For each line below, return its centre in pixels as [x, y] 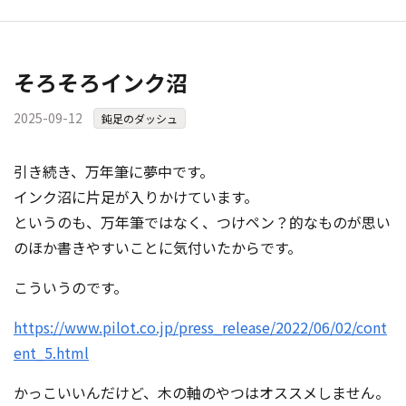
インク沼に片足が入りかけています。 [136, 197]
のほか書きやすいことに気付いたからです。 [158, 247]
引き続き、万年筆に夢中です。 [114, 171]
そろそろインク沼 [101, 82]
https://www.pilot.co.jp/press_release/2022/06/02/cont [200, 327]
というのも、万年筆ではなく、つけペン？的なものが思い [202, 222]
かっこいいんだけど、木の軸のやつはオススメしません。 [202, 392]
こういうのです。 [71, 287]
